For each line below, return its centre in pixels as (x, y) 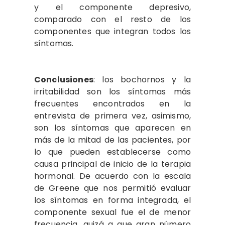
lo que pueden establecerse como (113, 152)
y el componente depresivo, (113, 7)
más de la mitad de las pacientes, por (113, 140)
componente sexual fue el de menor (113, 212)
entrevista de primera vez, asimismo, (113, 116)
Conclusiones (64, 80)
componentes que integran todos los (113, 31)
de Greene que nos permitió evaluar (113, 188)
